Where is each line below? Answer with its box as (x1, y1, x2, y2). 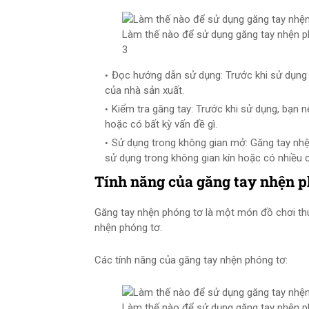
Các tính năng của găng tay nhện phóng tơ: (94, 254, 288, 266)
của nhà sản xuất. (105, 84, 184, 97)
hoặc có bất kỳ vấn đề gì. (105, 118, 217, 130)
